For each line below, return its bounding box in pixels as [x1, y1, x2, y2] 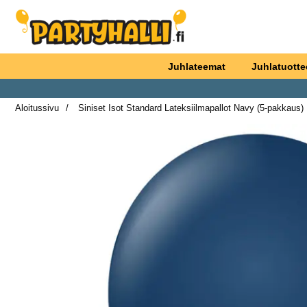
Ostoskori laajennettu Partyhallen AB [14, 25, 193, 38]
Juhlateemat [167, 60, 225, 72]
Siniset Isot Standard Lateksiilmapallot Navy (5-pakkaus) [75, 102, 304, 113]
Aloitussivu [15, 102, 59, 113]
